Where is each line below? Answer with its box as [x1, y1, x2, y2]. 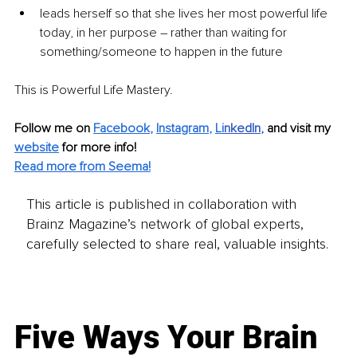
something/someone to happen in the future [40, 44, 286, 61]
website [14, 139, 59, 156]
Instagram [156, 120, 209, 137]
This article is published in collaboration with [25, 194, 296, 213]
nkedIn [224, 120, 261, 137]
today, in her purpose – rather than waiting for [40, 25, 290, 41]
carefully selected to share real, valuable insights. [25, 234, 328, 253]
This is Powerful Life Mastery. [14, 82, 173, 99]
